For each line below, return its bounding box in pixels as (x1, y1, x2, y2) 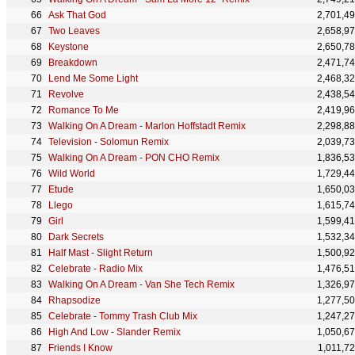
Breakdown (48, 57, 97, 68)
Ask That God (48, 10, 106, 21)
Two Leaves (48, 25, 100, 36)
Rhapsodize (48, 295, 101, 306)
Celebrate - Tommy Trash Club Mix (48, 311, 197, 322)
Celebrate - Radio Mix (48, 263, 143, 274)
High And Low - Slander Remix (48, 326, 181, 338)
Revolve (48, 89, 84, 100)
